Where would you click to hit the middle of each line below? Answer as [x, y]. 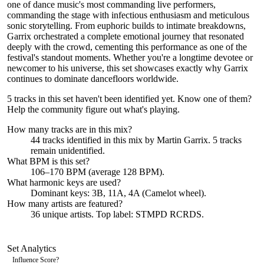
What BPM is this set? [48, 161]
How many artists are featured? [65, 204]
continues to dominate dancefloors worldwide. [93, 79]
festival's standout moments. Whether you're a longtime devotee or [130, 57]
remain [43, 151]
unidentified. [80, 151]
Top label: [115, 214]
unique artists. [67, 214]
